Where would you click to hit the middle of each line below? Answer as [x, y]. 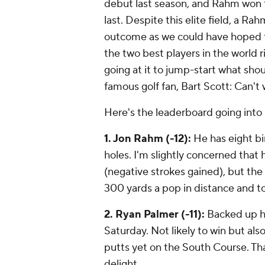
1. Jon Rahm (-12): [148, 139]
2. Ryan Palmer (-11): [156, 214]
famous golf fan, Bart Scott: [169, 87]
